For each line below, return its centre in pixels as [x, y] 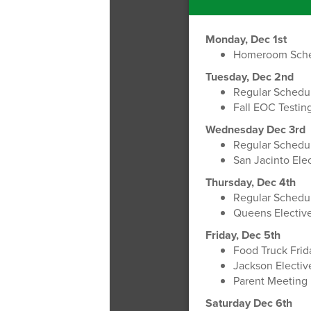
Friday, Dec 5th [243, 235]
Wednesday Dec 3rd [255, 129]
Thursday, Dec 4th [250, 182]
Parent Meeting [270, 280]
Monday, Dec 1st [246, 39]
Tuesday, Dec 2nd [249, 76]
